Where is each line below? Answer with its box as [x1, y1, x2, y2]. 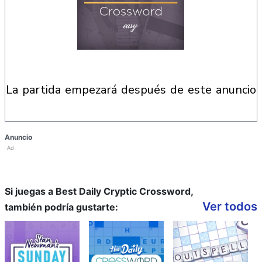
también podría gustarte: [5, 201, 118, 213]
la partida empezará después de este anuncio [12, 82, 256, 98]
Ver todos [202, 199, 257, 213]
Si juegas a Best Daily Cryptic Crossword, [5, 185, 193, 197]
